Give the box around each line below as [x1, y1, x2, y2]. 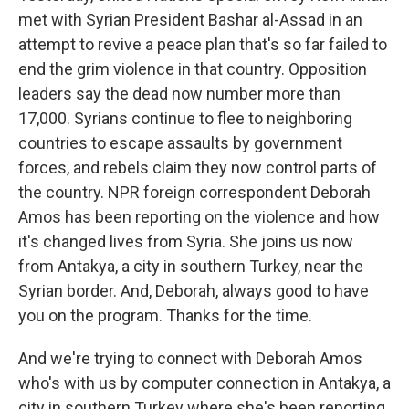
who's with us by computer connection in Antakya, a [18, 373, 391, 393]
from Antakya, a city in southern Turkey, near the [18, 257, 363, 276]
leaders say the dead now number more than [18, 84, 341, 103]
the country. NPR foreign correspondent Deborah [18, 183, 371, 202]
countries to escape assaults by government [18, 133, 342, 152]
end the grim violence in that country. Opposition [18, 59, 367, 79]
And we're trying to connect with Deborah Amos [18, 349, 362, 368]
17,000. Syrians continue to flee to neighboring [18, 109, 352, 128]
